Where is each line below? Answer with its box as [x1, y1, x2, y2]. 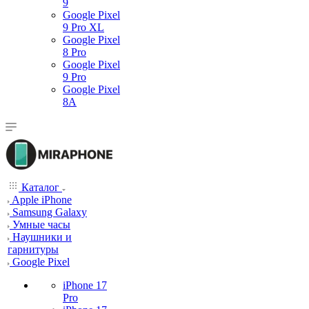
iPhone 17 [63, 279, 107, 291]
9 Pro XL [63, 21, 104, 33]
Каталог [19, 181, 62, 193]
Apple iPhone [12, 194, 72, 206]
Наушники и [12, 231, 72, 243]
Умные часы [12, 219, 70, 230]
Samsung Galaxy [12, 206, 87, 218]
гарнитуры [8, 243, 59, 255]
